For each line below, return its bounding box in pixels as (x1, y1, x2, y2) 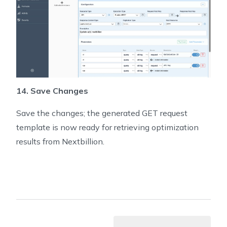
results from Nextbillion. (16, 136, 104, 147)
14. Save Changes (16, 86, 88, 96)
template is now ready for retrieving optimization (16, 122, 199, 133)
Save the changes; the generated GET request (16, 108, 187, 119)
